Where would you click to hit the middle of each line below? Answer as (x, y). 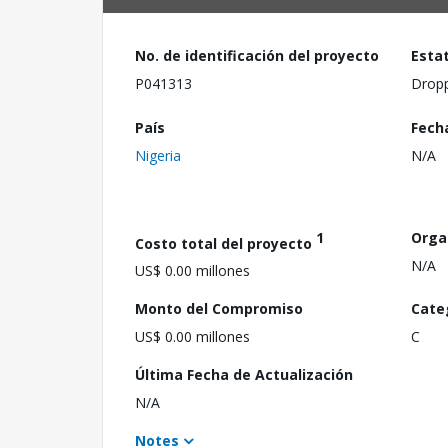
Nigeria (158, 155)
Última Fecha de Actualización (244, 375)
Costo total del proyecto (225, 243)
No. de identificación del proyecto (257, 55)
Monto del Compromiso (219, 309)
